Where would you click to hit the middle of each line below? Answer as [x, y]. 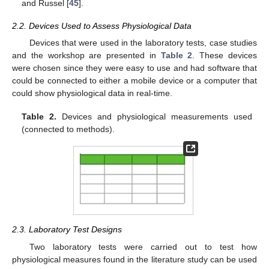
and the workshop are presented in [86, 56]
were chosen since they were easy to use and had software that [134, 68]
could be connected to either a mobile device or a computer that [134, 81]
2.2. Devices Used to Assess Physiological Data [102, 26]
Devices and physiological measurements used [154, 116]
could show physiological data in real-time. [92, 93]
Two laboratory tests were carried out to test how [143, 246]
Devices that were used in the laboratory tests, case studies [143, 43]
